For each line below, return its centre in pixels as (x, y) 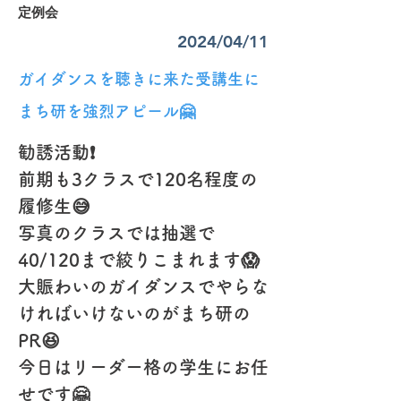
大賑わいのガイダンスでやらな (143, 286)
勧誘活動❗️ (56, 152)
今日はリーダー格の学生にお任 (143, 367)
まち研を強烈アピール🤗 (107, 111)
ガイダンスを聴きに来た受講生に (139, 79)
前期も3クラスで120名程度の (138, 179)
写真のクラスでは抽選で (116, 233)
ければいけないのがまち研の (134, 313)
